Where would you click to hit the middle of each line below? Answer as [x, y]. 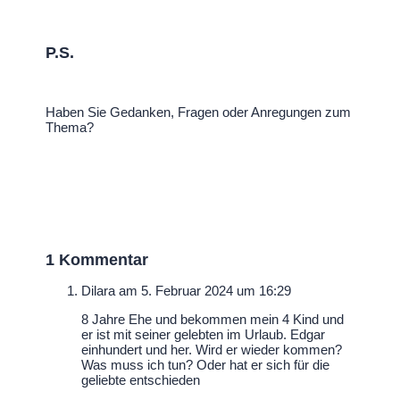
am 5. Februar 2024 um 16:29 [205, 291]
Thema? [70, 128]
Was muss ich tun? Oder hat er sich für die [206, 365]
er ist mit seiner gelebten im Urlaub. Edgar [204, 335]
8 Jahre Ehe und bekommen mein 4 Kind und [213, 320]
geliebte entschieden [141, 380]
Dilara [99, 291]
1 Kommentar [97, 260]
